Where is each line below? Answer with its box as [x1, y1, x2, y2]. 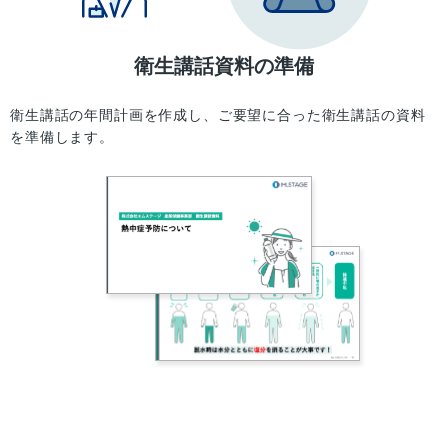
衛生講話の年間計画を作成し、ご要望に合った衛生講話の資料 [10, 106, 426, 123]
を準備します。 [10, 128, 114, 145]
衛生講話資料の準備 [134, 54, 314, 77]
